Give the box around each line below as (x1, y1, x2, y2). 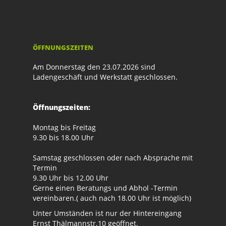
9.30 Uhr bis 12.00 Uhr (33, 173, 108, 183)
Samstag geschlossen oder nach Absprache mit (33, 153, 193, 163)
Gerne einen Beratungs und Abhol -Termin (33, 183, 178, 193)
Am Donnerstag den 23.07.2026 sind (33, 62, 155, 72)
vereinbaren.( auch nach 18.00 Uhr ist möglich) (33, 193, 191, 203)
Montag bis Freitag (33, 123, 96, 133)
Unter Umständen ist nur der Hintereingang (33, 208, 182, 218)
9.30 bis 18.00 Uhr (33, 133, 94, 143)
